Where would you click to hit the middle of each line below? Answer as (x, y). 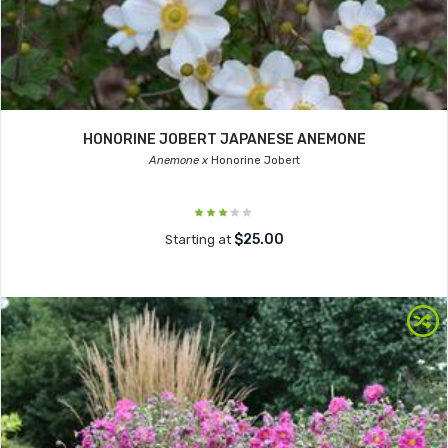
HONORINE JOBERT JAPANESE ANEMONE (224, 139)
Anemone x (178, 160)
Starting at (199, 239)
